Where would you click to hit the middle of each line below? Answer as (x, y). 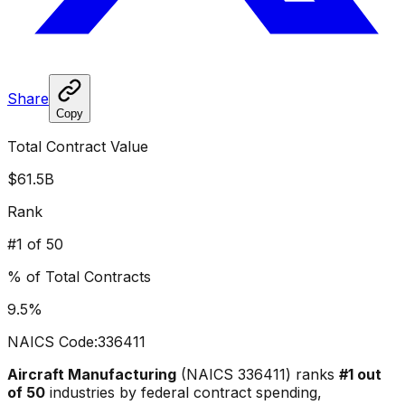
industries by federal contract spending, (184, 392)
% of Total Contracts (79, 276)
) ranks (310, 374)
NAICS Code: (52, 341)
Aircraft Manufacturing (92, 374)
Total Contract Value (78, 146)
